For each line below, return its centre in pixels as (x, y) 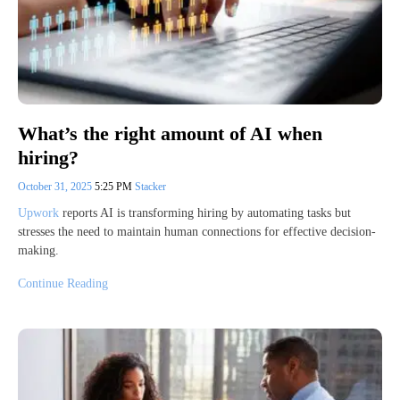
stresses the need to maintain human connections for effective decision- (197, 231)
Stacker (150, 186)
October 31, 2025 (56, 186)
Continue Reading (63, 283)
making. (38, 250)
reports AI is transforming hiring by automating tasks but (205, 212)
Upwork (38, 212)
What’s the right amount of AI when (170, 134)
